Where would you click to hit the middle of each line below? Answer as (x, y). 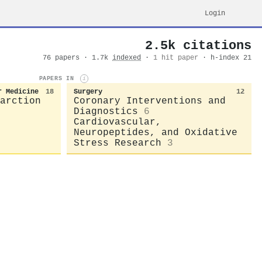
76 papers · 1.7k (77, 58)
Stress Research (118, 143)
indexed (127, 58)
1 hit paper (176, 58)
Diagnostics (106, 111)
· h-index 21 (227, 58)
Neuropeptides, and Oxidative (156, 132)
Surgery (88, 92)
